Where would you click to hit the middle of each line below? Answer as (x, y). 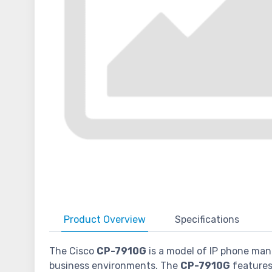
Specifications (207, 220)
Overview (124, 220)
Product (83, 220)
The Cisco (73, 251)
